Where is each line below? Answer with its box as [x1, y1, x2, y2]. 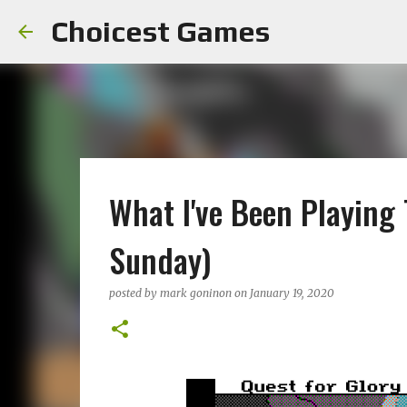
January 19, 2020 [249, 286, 334, 300]
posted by [108, 286, 160, 300]
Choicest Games [51, 15, 270, 48]
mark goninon [159, 286, 232, 300]
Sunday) [108, 235, 212, 283]
